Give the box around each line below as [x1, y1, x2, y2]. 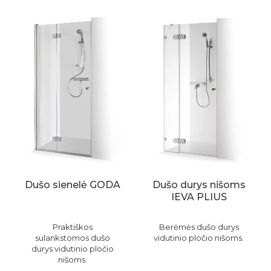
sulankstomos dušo [34, 233, 110, 243]
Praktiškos [52, 222, 93, 232]
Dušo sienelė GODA [24, 179, 120, 191]
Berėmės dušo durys [158, 222, 239, 232]
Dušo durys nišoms [152, 179, 246, 191]
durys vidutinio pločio [31, 244, 114, 254]
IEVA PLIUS [171, 191, 227, 203]
